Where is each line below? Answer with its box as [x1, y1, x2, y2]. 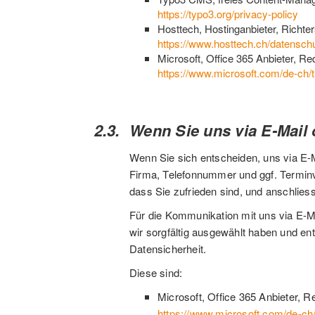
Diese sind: [129, 265, 183, 280]
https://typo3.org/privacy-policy [157, 6, 298, 21]
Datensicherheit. [129, 241, 207, 256]
